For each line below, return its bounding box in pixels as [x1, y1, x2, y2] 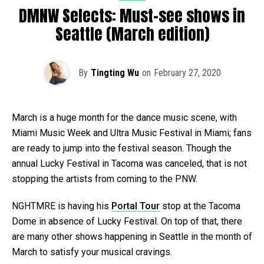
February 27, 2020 [154, 67, 221, 78]
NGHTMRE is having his [12, 200, 111, 212]
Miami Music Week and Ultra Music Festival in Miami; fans [12, 127, 252, 138]
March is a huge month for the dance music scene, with [12, 111, 237, 123]
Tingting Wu [91, 67, 139, 78]
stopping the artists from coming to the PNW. [12, 173, 197, 184]
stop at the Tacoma [160, 200, 240, 212]
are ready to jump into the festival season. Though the [12, 142, 232, 154]
